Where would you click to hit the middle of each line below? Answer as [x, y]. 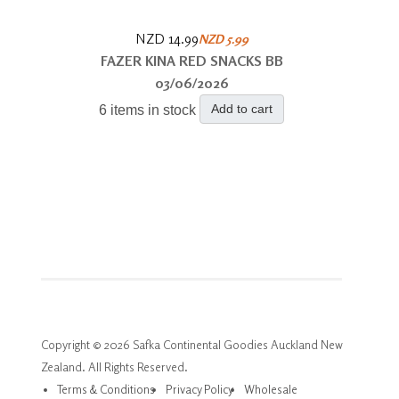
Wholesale [271, 389]
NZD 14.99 [167, 38]
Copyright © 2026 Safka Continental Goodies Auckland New [191, 344]
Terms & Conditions [106, 389]
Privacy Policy [199, 389]
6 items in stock [148, 110]
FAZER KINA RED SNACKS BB [191, 60]
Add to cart [242, 108]
